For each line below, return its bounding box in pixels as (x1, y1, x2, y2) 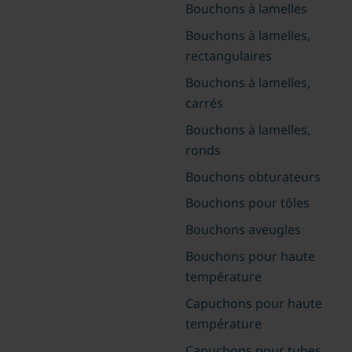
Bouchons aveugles (185, 221, 301, 239)
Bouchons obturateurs (185, 167, 321, 185)
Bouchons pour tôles (185, 194, 310, 212)
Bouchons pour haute (185, 247, 315, 266)
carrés (185, 93, 223, 112)
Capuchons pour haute (185, 295, 322, 313)
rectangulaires (185, 46, 272, 64)
